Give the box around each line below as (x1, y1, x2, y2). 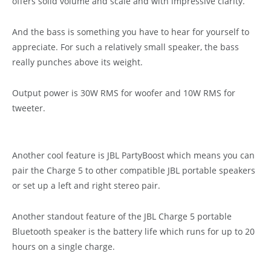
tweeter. (12, 102, 45, 114)
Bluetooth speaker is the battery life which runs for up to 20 (12, 225, 255, 237)
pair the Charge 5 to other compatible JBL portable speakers (12, 164, 255, 176)
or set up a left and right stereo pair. (12, 179, 160, 191)
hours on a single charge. (12, 240, 115, 252)
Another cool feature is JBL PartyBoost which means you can (12, 149, 255, 161)
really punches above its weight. (12, 56, 143, 68)
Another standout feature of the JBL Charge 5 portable (12, 210, 232, 222)
